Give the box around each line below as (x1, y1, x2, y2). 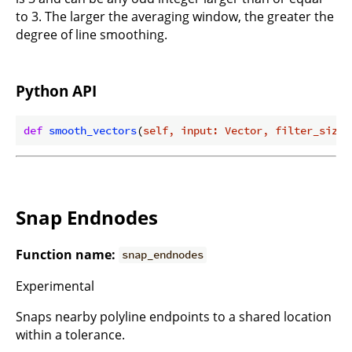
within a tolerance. (16, 325, 125, 343)
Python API (16, 81, 97, 101)
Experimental (16, 277, 94, 295)
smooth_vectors (49, 123, 137, 137)
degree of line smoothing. (16, 26, 167, 44)
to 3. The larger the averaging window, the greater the (16, 8, 334, 26)
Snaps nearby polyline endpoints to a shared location (16, 307, 332, 325)
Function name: (16, 245, 115, 263)
